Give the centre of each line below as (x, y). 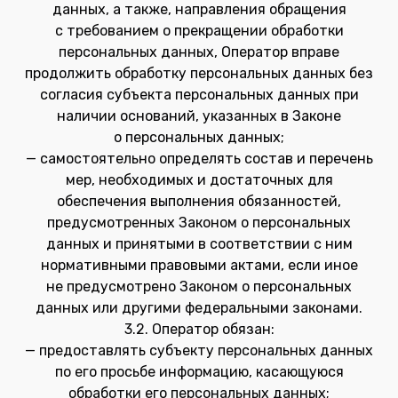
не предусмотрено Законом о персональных (199, 287)
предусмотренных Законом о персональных (199, 223)
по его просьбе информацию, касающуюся (199, 372)
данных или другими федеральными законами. (199, 308)
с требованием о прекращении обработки (199, 31)
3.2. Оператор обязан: (199, 329)
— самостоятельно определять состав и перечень (199, 159)
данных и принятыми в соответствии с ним (199, 244)
